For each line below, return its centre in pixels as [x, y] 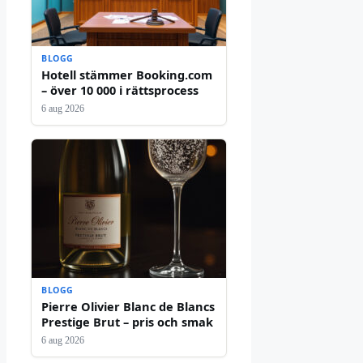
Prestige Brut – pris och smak [127, 322]
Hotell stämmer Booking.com [127, 75]
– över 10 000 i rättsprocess [120, 90]
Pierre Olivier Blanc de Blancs [128, 307]
